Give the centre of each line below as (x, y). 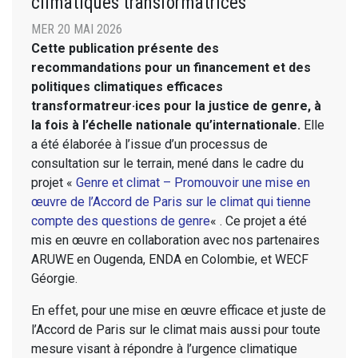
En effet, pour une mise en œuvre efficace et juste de (179, 310)
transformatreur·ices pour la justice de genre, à (176, 105)
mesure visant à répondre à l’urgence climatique (164, 348)
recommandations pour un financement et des (171, 67)
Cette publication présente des (125, 48)
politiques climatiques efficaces (127, 86)
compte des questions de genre (121, 221)
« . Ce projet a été (259, 221)
